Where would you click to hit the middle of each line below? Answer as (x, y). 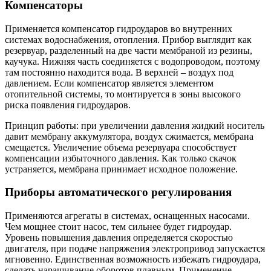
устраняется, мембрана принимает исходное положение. (121, 169)
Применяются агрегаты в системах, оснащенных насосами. (127, 216)
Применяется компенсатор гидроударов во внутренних (119, 28)
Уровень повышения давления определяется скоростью (119, 238)
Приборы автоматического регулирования (118, 192)
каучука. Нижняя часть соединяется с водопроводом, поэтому (132, 61)
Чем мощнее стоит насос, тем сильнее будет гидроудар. (118, 227)
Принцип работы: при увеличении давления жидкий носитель (135, 125)
